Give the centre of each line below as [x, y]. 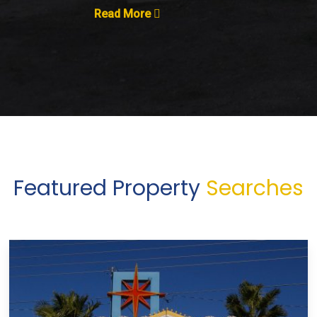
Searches [254, 188]
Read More [124, 13]
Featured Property [109, 188]
